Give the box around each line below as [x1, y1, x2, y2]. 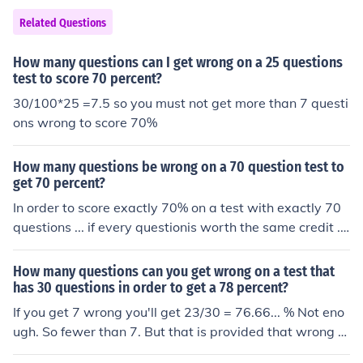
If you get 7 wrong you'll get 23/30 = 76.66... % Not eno [13, 304, 344, 320]
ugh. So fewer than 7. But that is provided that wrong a [13, 323, 346, 340]
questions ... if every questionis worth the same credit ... [13, 219, 347, 235]
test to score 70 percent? [13, 70, 162, 88]
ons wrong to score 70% [13, 114, 157, 130]
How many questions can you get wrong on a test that [13, 263, 335, 280]
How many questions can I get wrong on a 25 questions [13, 53, 343, 71]
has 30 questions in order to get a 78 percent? [13, 279, 288, 297]
